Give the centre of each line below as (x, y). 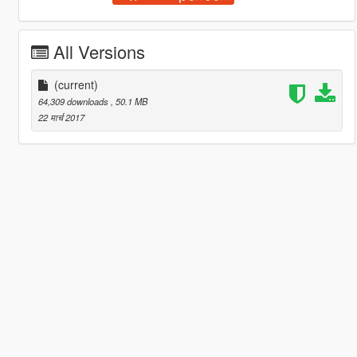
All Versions (99, 51)
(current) (76, 84)
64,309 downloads (74, 101)
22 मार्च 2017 (61, 117)
